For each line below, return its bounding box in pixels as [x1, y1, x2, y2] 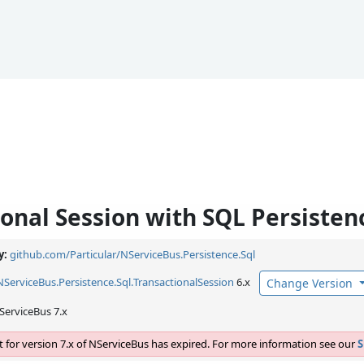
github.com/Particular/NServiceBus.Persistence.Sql [10, 247, 255, 262]
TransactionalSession [133, 275, 234, 290]
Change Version [266, 275, 353, 292]
